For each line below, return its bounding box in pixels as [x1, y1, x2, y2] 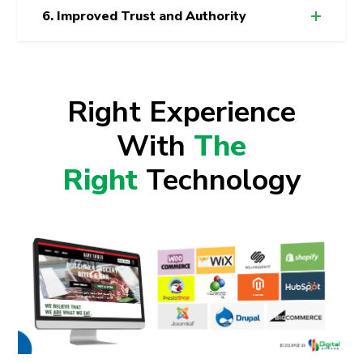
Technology [138, 160, 301, 200]
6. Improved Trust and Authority [42, 6, 247, 25]
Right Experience [67, 92, 296, 132]
